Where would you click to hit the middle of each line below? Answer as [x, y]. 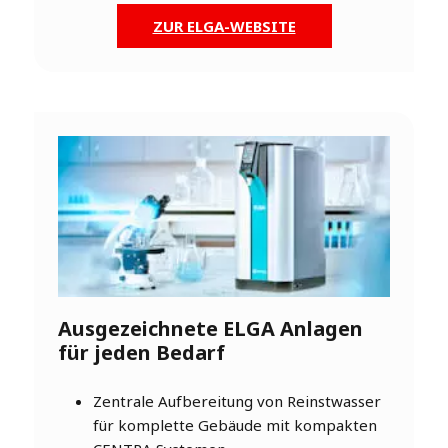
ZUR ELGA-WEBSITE [224, 26]
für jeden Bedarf [141, 353]
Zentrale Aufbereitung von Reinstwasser [237, 401]
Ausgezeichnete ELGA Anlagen [210, 329]
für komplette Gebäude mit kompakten [235, 425]
